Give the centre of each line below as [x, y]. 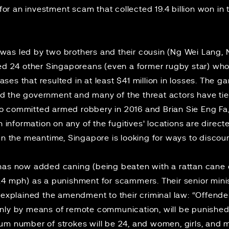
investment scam [60, 9]
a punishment [72, 181]
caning [76, 167]
